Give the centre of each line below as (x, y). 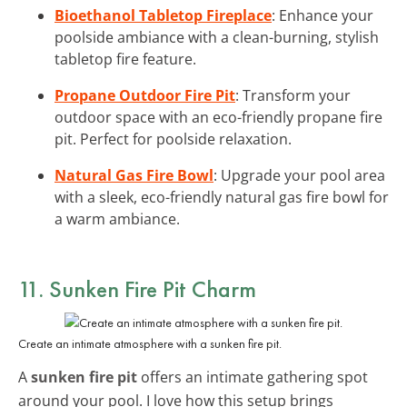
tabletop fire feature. (125, 59)
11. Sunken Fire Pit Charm (137, 288)
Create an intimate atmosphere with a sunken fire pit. (150, 343)
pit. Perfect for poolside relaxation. (173, 139)
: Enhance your (323, 15)
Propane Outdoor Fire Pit (145, 95)
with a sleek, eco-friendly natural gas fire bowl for (222, 197)
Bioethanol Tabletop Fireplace (163, 15)
